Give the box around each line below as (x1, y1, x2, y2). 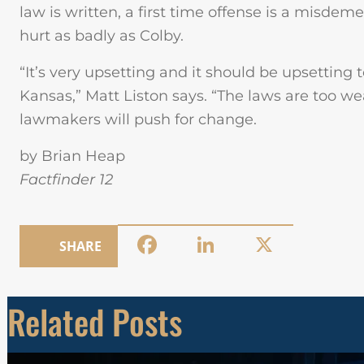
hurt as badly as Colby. (19, 27, 184, 45)
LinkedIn (219, 236, 283, 253)
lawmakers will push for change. (19, 110, 257, 128)
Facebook (160, 236, 232, 253)
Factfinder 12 (19, 171, 113, 188)
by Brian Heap (19, 147, 125, 165)
